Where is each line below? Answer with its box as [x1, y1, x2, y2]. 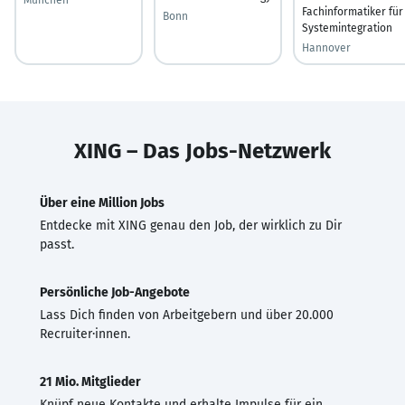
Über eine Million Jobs [40, 194, 165, 211]
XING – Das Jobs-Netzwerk [74, 137, 331, 164]
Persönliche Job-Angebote [40, 284, 190, 300]
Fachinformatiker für [302, 5, 403, 18]
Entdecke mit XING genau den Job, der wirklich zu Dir [40, 217, 342, 233]
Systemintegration [302, 21, 392, 34]
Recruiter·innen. [40, 325, 130, 342]
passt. [40, 236, 74, 252]
